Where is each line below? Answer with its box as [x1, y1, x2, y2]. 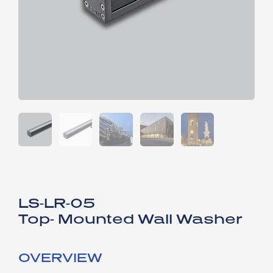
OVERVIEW [18, 249, 102, 264]
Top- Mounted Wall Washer [18, 210, 243, 227]
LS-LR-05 [18, 194, 95, 211]
